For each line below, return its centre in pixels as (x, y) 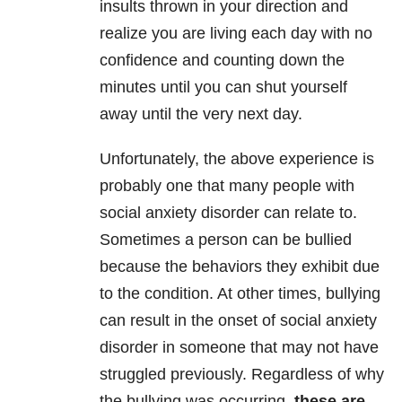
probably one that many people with (227, 186)
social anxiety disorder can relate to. (228, 213)
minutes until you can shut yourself (223, 87)
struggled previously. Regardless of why (242, 375)
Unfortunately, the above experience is (237, 159)
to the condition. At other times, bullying (240, 294)
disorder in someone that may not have (239, 348)
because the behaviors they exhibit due (240, 267)
